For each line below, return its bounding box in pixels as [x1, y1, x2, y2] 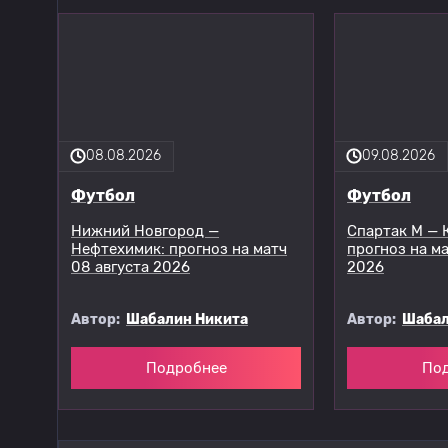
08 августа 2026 [71, 258, 190, 277]
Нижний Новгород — [71, 222, 219, 241]
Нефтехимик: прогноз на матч [71, 240, 287, 259]
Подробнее [145, 358, 227, 377]
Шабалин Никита [126, 310, 248, 328]
